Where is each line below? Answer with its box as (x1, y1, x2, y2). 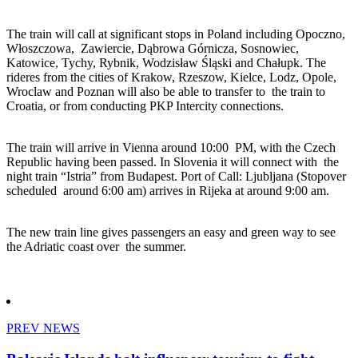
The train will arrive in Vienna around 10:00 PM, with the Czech (6, 141, 336, 155)
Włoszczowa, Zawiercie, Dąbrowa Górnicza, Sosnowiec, (6, 42, 299, 56)
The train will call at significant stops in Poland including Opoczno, (6, 27, 345, 42)
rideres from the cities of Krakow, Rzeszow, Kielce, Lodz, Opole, (6, 70, 336, 85)
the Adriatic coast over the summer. (6, 240, 186, 254)
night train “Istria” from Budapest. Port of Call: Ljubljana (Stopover (6, 169, 346, 184)
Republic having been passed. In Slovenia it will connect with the (6, 155, 339, 169)
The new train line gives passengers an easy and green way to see (6, 225, 336, 240)
